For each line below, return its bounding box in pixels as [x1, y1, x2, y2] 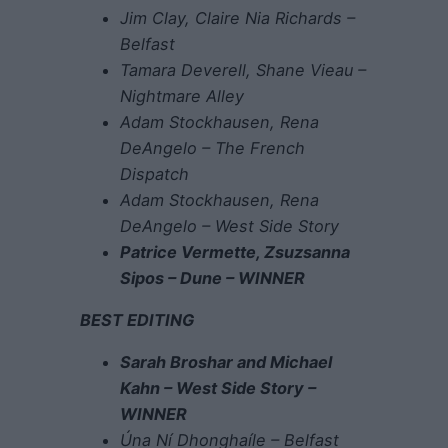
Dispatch [120, 163, 189, 184]
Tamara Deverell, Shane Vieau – [120, 59, 366, 80]
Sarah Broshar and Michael [120, 352, 332, 373]
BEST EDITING [80, 309, 194, 330]
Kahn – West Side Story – [120, 378, 316, 399]
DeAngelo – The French [120, 137, 305, 158]
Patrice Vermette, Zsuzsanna [120, 241, 350, 262]
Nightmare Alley [120, 85, 244, 106]
